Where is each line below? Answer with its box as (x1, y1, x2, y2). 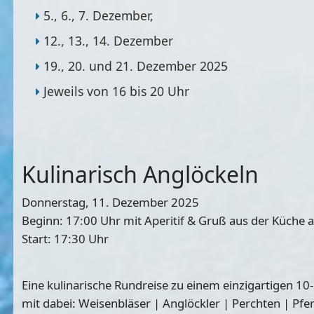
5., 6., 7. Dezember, (43, 6, 153, 24)
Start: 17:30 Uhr (22, 230, 109, 247)
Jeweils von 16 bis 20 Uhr (43, 82, 189, 100)
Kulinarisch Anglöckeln (22, 158, 259, 189)
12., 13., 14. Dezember (43, 32, 173, 49)
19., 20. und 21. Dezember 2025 (43, 57, 228, 74)
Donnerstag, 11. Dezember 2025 (22, 193, 200, 210)
